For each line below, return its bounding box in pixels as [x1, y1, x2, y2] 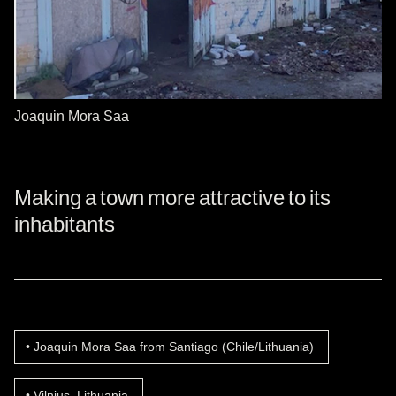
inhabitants [14, 210, 115, 236]
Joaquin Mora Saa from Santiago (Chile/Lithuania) [34, 339, 314, 354]
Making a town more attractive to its [14, 184, 331, 209]
